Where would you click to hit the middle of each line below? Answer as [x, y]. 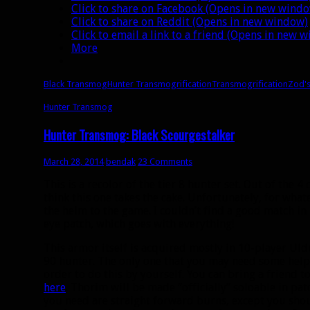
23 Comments [165, 162]
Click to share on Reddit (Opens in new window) [190, 22]
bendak [121, 162]
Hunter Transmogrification [159, 84]
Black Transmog [75, 84]
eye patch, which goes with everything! [139, 224]
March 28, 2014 [74, 162]
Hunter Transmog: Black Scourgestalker [139, 134]
